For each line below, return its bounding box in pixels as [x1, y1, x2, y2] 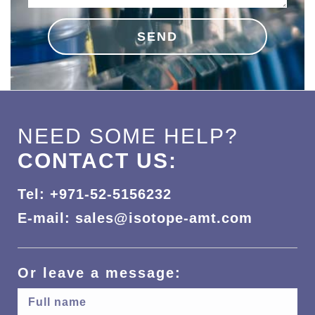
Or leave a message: [18, 264, 181, 281]
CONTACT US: [18, 148, 177, 172]
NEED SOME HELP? [18, 124, 238, 148]
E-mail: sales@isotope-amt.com [18, 210, 252, 226]
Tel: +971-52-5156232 [18, 186, 172, 202]
